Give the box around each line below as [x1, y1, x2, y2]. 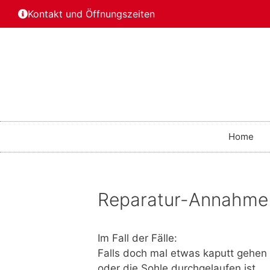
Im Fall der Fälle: [98, 232, 177, 245]
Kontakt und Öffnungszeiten [28, 8, 155, 20]
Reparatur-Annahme [98, 189, 268, 211]
